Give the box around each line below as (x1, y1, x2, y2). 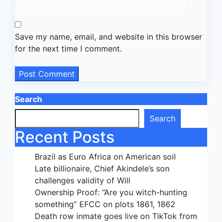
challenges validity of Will (35, 175, 130, 185)
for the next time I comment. (15, 44, 122, 54)
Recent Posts (15, 127, 114, 147)
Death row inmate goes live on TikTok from (35, 211, 197, 221)
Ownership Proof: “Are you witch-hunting (35, 187, 187, 197)
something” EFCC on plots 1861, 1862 (35, 199, 175, 209)
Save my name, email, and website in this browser (15, 32, 202, 42)
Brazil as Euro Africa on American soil (35, 152, 176, 162)
